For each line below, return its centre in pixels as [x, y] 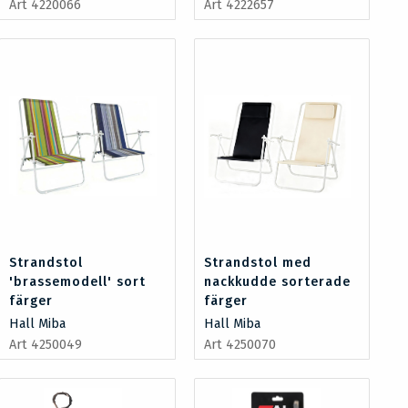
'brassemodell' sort [78, 281]
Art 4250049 [46, 344]
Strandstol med [257, 262]
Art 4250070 [240, 344]
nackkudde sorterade [277, 281]
